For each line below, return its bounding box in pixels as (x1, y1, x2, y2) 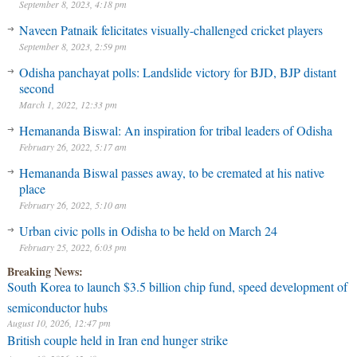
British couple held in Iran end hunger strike (6, 331, 228, 348)
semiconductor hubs (6, 299, 108, 312)
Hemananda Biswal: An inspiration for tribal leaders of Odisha (18, 122, 332, 139)
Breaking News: (6, 263, 83, 280)
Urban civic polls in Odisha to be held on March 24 (18, 222, 277, 239)
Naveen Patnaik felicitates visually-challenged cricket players (18, 22, 323, 38)
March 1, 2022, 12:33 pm (18, 98, 117, 111)
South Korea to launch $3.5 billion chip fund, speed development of (6, 278, 347, 295)
